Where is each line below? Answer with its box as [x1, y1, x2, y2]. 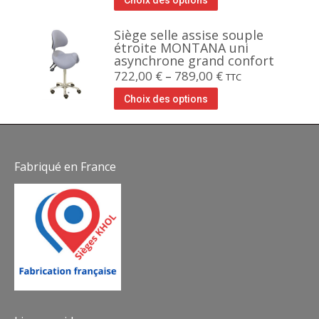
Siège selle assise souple [114, 26, 263, 43]
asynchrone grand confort [114, 52, 274, 69]
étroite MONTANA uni [114, 39, 249, 56]
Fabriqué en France [14, 159, 116, 174]
